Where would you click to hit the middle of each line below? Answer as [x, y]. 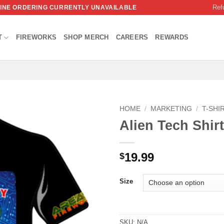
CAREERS [132, 37]
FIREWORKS [36, 37]
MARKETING [171, 109]
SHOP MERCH [86, 37]
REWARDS [172, 37]
